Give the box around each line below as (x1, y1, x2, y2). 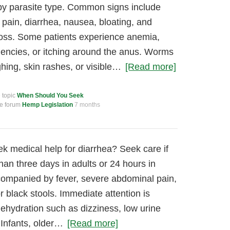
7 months (74, 101, 100, 108)
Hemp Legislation (22, 101, 73, 108)
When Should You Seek (17, 92, 84, 99)
